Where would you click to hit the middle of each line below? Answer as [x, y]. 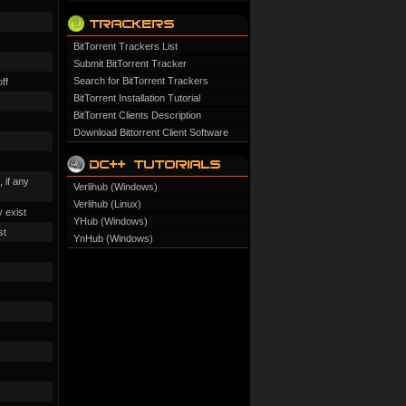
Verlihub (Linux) [107, 204]
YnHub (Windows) [113, 238]
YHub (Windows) [111, 221]
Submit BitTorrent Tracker [130, 63]
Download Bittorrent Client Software [151, 132]
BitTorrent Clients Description [137, 115]
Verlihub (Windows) [116, 187]
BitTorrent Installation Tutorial [137, 98]
